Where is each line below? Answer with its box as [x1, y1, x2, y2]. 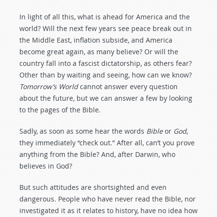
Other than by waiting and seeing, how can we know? [19, 70, 192, 79]
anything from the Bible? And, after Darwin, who [19, 150, 175, 159]
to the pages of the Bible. [19, 105, 101, 114]
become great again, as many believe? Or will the [19, 47, 178, 56]
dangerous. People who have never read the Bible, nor [19, 194, 196, 203]
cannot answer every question [78, 82, 178, 91]
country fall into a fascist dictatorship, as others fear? [19, 59, 192, 68]
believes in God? [19, 161, 72, 170]
